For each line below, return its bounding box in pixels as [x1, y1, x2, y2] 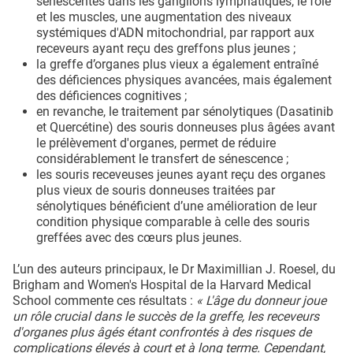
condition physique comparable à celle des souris [36, 214, 310, 229]
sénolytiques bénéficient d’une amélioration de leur [36, 198, 317, 214]
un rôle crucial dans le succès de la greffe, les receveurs [13, 308, 319, 324]
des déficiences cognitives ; [36, 87, 187, 103]
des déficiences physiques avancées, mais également [36, 72, 332, 87]
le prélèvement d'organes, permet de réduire [36, 135, 276, 150]
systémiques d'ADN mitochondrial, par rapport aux [36, 24, 314, 40]
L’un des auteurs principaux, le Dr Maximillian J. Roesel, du [13, 261, 336, 277]
